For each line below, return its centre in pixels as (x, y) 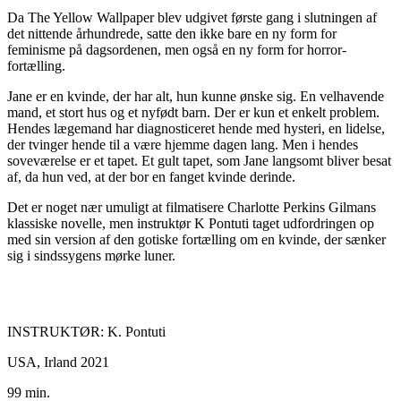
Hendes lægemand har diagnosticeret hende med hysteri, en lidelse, (196, 129)
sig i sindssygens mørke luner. (91, 256)
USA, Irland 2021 (58, 363)
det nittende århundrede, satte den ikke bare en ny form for (172, 34)
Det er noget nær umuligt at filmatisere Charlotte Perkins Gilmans (192, 208)
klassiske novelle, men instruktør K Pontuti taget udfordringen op (191, 224)
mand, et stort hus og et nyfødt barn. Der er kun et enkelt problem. (193, 113)
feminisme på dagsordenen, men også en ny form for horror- (177, 50)
